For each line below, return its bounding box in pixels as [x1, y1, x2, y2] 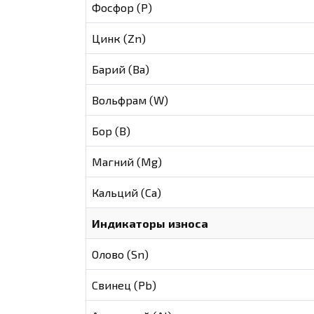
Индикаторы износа [92, 217, 209, 231]
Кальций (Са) [92, 186, 162, 200]
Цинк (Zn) [92, 32, 146, 46]
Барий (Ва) [92, 62, 150, 76]
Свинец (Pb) [92, 278, 157, 292]
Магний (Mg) [92, 155, 163, 169]
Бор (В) [92, 124, 131, 138]
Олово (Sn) [92, 247, 149, 261]
